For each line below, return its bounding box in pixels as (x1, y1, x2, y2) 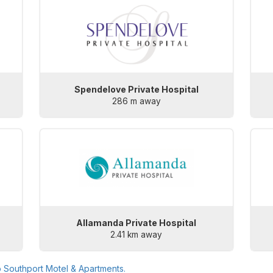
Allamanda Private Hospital (76, 218, 197, 229)
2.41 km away (110, 230, 163, 240)
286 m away (112, 96, 161, 107)
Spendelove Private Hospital (74, 84, 199, 95)
